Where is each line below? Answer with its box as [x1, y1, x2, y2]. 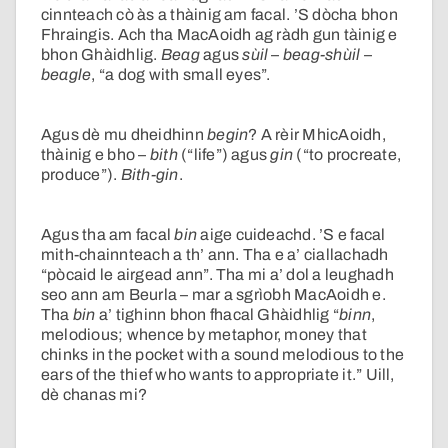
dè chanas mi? [41, 386, 148, 404]
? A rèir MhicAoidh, [248, 126, 386, 144]
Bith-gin [120, 166, 179, 184]
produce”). [41, 166, 121, 184]
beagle [41, 66, 92, 84]
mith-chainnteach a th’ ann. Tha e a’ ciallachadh [41, 246, 389, 264]
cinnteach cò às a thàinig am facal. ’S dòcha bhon [41, 6, 398, 24]
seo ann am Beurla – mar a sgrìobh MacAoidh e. [41, 286, 386, 304]
